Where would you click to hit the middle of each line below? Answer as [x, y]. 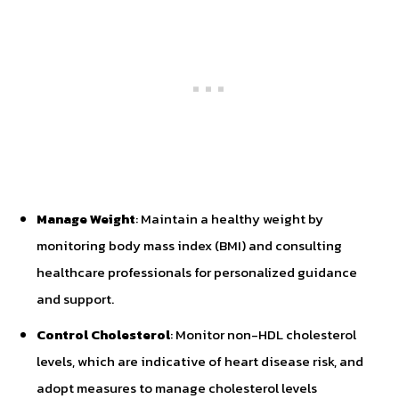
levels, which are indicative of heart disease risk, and [200, 361]
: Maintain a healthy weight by [229, 219]
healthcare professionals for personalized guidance [197, 272]
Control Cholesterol [103, 334]
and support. [75, 299]
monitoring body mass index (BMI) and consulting [189, 245]
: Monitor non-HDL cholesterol [263, 334]
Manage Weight [86, 219]
